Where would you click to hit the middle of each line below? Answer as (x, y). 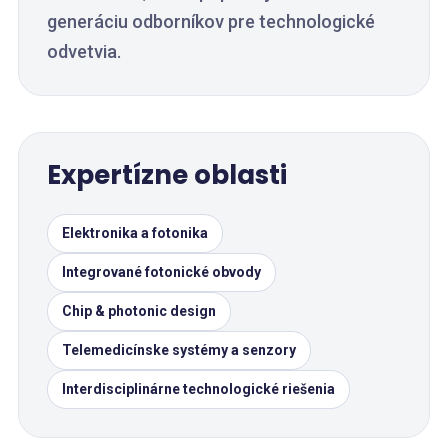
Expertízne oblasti (167, 175)
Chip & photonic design (139, 311)
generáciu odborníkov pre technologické (211, 21)
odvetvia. (84, 51)
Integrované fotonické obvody (161, 272)
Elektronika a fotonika (135, 233)
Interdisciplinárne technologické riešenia (198, 389)
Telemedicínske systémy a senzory (179, 350)
